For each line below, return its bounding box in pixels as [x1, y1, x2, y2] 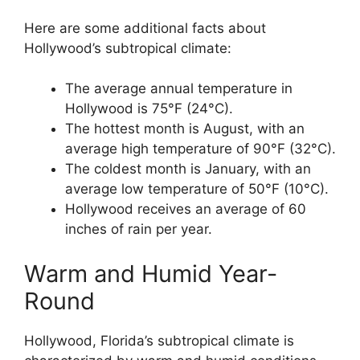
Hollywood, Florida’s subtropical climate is [24, 332, 294, 349]
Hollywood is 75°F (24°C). [65, 100, 233, 117]
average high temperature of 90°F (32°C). [65, 141, 336, 157]
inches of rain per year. [65, 221, 212, 238]
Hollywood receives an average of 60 [65, 201, 306, 218]
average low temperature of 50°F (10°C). [65, 181, 329, 198]
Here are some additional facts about [24, 19, 266, 36]
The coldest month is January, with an [65, 161, 311, 178]
